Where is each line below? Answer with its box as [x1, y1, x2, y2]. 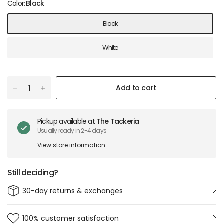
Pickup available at [37, 116, 97, 126]
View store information [37, 141, 105, 149]
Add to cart [116, 83, 156, 93]
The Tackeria [96, 116, 139, 126]
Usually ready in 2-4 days [37, 126, 107, 135]
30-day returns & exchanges [22, 186, 123, 196]
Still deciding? [7, 167, 58, 178]
